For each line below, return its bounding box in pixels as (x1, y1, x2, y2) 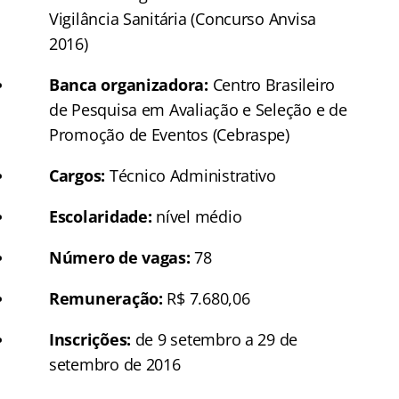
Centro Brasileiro (208, 73, 336, 95)
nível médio (151, 205, 242, 227)
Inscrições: (49, 328, 132, 350)
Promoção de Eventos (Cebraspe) (49, 123, 289, 145)
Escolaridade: (49, 205, 152, 227)
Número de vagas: (49, 246, 191, 268)
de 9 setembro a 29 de (131, 328, 298, 350)
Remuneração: (49, 287, 163, 309)
